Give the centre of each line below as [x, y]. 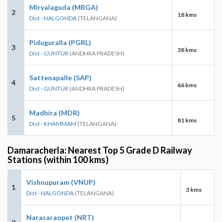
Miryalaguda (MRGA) [64, 7]
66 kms [187, 85]
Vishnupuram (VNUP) [61, 182]
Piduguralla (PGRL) [60, 42]
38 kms [187, 50]
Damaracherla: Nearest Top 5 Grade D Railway [100, 150]
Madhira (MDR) [55, 112]
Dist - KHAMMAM [53, 123]
